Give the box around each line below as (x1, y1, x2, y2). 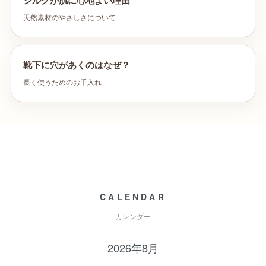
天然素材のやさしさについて (23, 14, 116, 22)
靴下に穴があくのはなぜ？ (23, 60, 130, 70)
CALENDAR (100, 191, 166, 202)
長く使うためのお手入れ (23, 78, 102, 87)
